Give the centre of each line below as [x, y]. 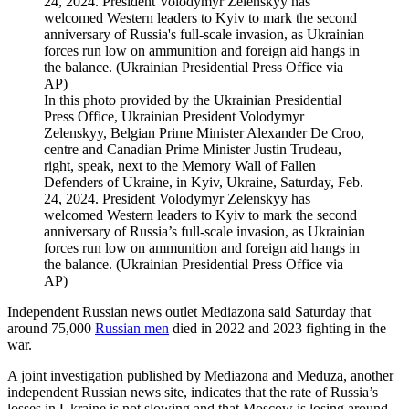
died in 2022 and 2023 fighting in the [278, 328]
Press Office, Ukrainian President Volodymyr [174, 116]
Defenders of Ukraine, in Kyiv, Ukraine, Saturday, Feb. [204, 182]
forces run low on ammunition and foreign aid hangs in [202, 247]
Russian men [132, 328]
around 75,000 [51, 328]
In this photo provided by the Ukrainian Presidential [193, 100]
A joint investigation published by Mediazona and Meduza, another [200, 375]
